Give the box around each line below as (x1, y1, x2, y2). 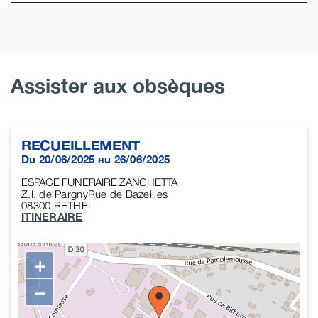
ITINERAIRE (21, 209, 83, 223)
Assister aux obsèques (11, 73, 225, 97)
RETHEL (53, 198, 94, 212)
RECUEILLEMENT (21, 136, 141, 153)
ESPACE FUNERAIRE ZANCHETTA (21, 175, 178, 188)
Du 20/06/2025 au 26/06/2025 (21, 152, 170, 165)
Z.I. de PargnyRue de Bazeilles (21, 187, 168, 200)
